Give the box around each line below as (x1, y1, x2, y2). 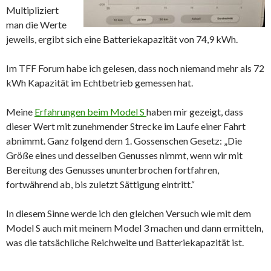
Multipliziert (6, 4, 59, 16)
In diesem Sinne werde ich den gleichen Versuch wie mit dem (6, 207, 251, 219)
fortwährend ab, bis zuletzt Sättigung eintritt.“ (6, 178, 195, 190)
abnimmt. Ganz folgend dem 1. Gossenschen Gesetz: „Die (6, 135, 242, 146)
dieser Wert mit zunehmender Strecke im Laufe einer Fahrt (6, 120, 246, 132)
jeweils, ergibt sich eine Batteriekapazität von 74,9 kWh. (6, 33, 238, 45)
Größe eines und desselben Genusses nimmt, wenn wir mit (6, 149, 243, 161)
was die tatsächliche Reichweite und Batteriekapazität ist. (6, 237, 244, 248)
